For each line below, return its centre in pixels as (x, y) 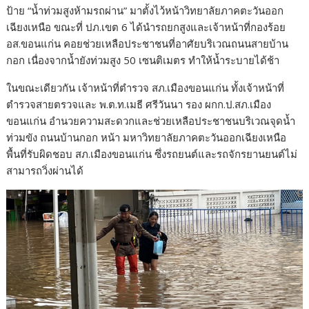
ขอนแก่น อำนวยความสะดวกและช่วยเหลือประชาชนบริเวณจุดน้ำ (151, 120)
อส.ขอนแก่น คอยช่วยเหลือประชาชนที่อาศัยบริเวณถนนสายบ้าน (148, 43)
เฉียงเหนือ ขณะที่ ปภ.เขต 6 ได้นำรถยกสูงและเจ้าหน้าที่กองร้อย (146, 27)
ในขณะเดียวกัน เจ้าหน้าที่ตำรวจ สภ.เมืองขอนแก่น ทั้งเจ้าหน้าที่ (146, 87)
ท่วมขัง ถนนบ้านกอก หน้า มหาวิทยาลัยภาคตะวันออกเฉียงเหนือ (147, 137)
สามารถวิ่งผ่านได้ (45, 170)
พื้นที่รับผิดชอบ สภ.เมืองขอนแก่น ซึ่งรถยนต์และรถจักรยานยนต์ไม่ (152, 153)
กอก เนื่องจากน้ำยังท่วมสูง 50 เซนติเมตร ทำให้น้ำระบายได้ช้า (143, 60)
